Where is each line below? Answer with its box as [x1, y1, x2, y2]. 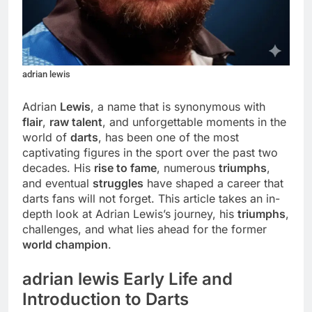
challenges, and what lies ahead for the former [22, 221, 267, 236]
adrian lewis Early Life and [22, 268, 233, 289]
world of [22, 130, 70, 144]
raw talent [49, 114, 102, 129]
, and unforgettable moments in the [102, 114, 286, 129]
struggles [93, 175, 143, 190]
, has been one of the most [98, 130, 239, 144]
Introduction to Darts [22, 288, 189, 309]
